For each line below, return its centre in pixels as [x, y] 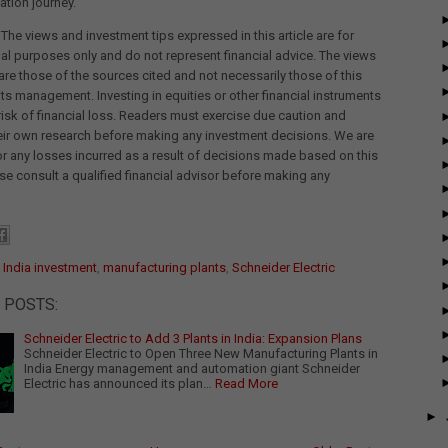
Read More [246, 384]
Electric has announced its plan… [118, 384]
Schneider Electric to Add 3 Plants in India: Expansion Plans [193, 339]
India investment [50, 268]
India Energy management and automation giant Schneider [192, 369]
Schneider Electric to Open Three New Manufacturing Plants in [201, 354]
